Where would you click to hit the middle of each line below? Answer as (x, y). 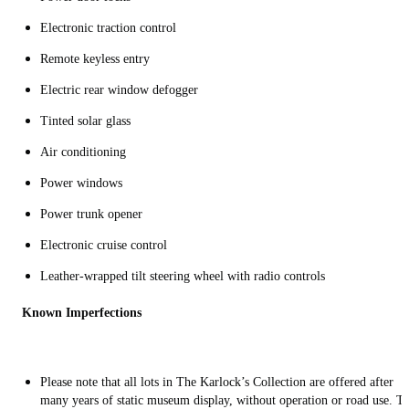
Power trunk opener (93, 215)
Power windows (83, 184)
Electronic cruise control (105, 246)
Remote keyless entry (97, 59)
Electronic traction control (110, 28)
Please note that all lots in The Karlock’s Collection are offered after (217, 383)
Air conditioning (85, 152)
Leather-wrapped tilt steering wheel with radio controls (184, 277)
